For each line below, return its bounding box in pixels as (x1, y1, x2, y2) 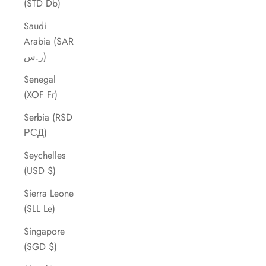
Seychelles (24, 148, 65, 163)
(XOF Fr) (24, 88, 58, 102)
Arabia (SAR (24, 34, 74, 49)
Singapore (24, 224, 65, 239)
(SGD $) (24, 240, 57, 254)
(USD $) (24, 164, 56, 178)
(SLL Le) (24, 202, 55, 216)
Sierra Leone (24, 186, 74, 201)
